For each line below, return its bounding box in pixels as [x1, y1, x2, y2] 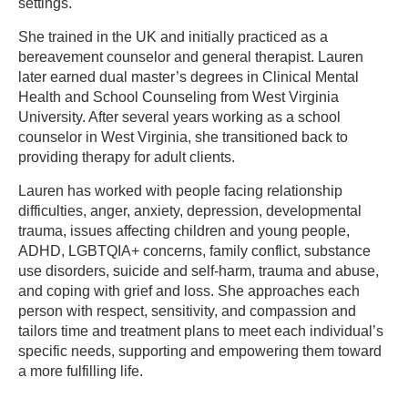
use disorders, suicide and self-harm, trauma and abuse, [18, 263, 379, 279]
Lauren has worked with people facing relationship [18, 183, 342, 199]
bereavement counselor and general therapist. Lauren [18, 49, 363, 65]
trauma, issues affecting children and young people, [18, 223, 350, 239]
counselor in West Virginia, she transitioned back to [18, 129, 348, 145]
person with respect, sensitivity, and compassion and [18, 303, 356, 319]
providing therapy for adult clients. [18, 149, 235, 165]
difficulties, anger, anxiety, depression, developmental [18, 203, 362, 219]
